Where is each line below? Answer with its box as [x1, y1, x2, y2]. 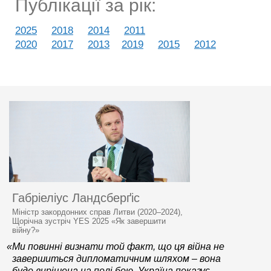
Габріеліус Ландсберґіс [12, 191, 140, 204]
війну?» [12, 226, 39, 235]
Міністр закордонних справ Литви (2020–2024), [12, 207, 183, 217]
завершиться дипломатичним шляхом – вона [12, 253, 221, 264]
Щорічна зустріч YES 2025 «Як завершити [12, 217, 166, 226]
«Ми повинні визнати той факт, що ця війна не [7, 241, 224, 252]
